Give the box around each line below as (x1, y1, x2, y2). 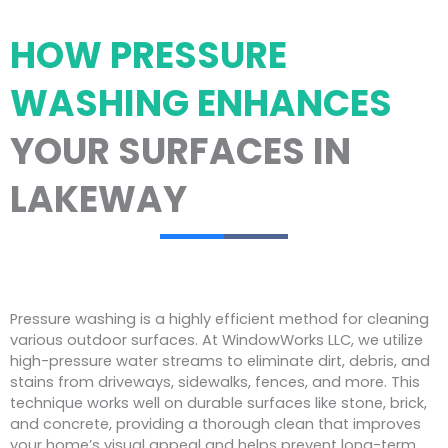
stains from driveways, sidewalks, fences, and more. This (10, 371, 420, 392)
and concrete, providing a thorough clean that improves (10, 413, 421, 434)
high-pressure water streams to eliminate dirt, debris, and (10, 350, 430, 371)
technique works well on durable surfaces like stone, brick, (10, 392, 427, 413)
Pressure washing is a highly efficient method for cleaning (10, 308, 429, 329)
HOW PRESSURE (10, 29, 287, 81)
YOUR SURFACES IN (10, 125, 351, 177)
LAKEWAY (10, 173, 187, 225)
